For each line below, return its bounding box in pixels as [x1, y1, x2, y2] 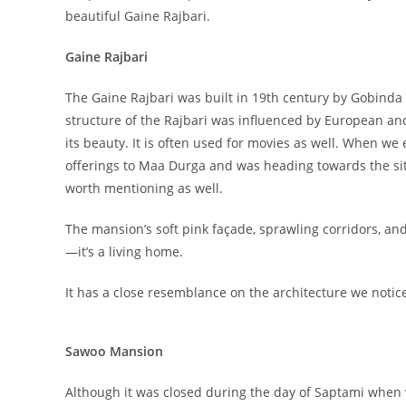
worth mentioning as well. [65, 179, 223, 197]
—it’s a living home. [65, 242, 183, 260]
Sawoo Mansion [65, 342, 163, 360]
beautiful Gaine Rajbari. [65, 6, 210, 24]
